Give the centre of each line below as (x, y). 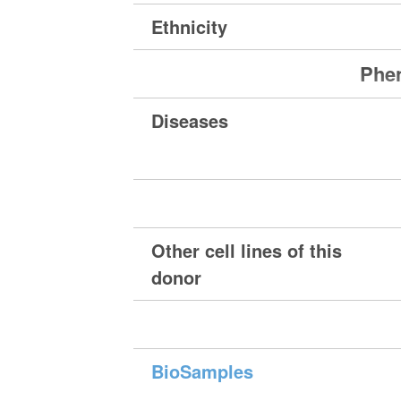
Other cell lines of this (247, 251)
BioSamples (203, 371)
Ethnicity (190, 27)
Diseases (190, 121)
